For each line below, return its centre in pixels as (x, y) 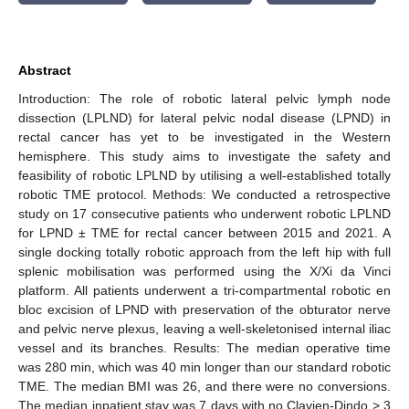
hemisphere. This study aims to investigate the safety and (204, 156)
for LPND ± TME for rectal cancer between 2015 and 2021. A (204, 232)
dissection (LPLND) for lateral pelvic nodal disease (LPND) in (204, 117)
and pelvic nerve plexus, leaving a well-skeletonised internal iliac (204, 328)
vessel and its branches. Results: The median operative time (204, 347)
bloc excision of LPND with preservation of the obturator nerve (204, 309)
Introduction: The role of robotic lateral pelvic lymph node (204, 98)
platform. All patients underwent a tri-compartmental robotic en (204, 290)
